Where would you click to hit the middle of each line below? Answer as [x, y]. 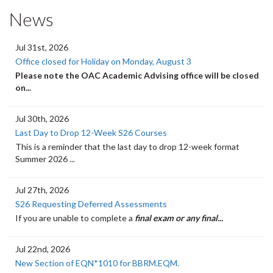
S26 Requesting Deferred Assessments [91, 204]
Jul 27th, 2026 [42, 190]
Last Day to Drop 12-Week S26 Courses [91, 133]
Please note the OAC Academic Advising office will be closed [137, 76]
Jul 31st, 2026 [42, 48]
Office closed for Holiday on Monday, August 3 [103, 62]
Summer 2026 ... [45, 159]
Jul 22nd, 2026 [43, 249]
